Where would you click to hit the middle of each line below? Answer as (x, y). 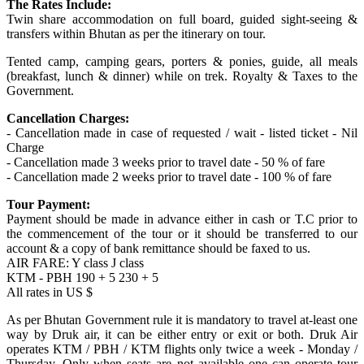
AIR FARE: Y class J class (75, 262)
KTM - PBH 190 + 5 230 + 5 (82, 277)
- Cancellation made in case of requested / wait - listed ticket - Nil (182, 132)
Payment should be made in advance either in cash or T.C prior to (182, 219)
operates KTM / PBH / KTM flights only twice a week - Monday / (182, 349)
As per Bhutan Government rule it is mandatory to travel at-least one (182, 319)
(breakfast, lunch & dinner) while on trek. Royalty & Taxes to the (182, 76)
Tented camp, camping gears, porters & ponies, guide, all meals (182, 61)
